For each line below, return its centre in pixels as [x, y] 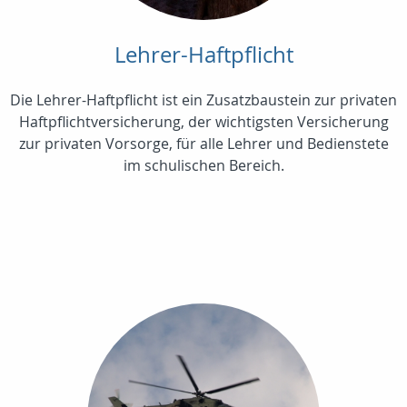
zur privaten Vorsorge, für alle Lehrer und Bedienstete [203, 144]
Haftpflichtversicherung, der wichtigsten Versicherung [203, 122]
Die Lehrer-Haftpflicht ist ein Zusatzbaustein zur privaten [203, 100]
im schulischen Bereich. [203, 166]
